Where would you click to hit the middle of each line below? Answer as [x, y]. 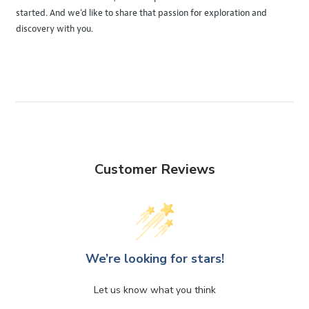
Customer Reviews [154, 170]
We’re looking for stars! [154, 259]
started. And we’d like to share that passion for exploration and [141, 13]
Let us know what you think [154, 290]
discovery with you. [54, 29]
